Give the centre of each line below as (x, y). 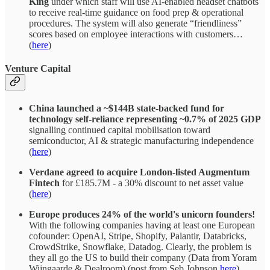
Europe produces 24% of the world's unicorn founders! (142, 215)
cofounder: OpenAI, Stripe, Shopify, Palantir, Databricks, (138, 236)
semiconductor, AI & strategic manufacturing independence (141, 141)
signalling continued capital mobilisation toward (120, 130)
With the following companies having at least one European (142, 225)
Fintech (44, 183)
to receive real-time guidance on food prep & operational (136, 12)
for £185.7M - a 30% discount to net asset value (152, 183)
